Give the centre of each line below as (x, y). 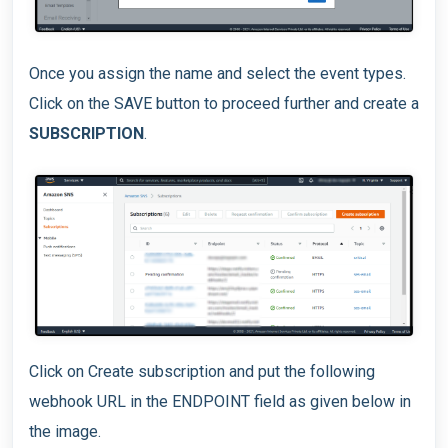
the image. (65, 432)
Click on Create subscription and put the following (202, 372)
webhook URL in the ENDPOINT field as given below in (220, 402)
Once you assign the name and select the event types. (217, 73)
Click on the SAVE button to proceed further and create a (224, 103)
